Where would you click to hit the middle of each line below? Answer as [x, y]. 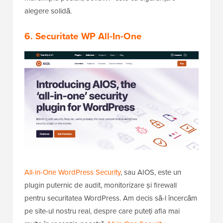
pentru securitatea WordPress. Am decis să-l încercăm [111, 198]
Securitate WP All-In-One [89, 36]
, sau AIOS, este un [151, 172]
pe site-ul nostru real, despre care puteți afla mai [102, 211]
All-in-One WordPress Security [72, 172]
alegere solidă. [48, 11]
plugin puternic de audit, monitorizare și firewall [101, 185]
